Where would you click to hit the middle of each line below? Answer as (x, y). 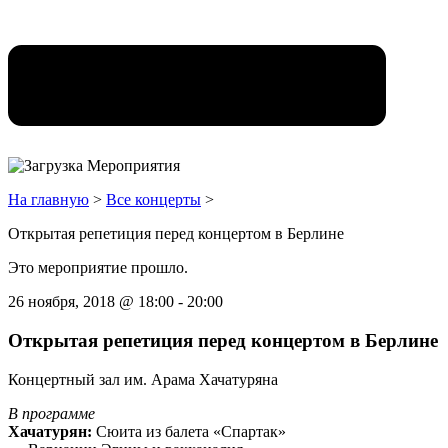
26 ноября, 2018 (61, 302)
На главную (48, 200)
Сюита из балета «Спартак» (189, 431)
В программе (51, 413)
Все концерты (153, 200)
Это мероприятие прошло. (98, 268)
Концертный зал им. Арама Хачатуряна (143, 379)
